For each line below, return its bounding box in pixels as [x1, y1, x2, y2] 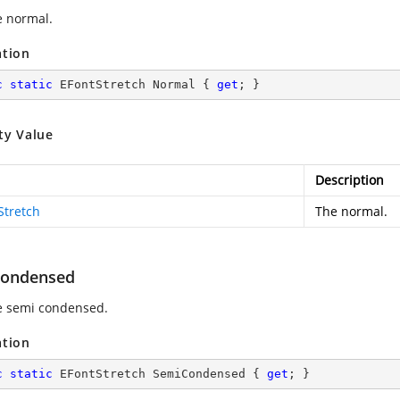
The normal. [315, 203, 387, 220]
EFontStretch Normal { [53, 78, 217, 91]
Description [315, 171, 384, 188]
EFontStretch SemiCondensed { [53, 367, 267, 380]
